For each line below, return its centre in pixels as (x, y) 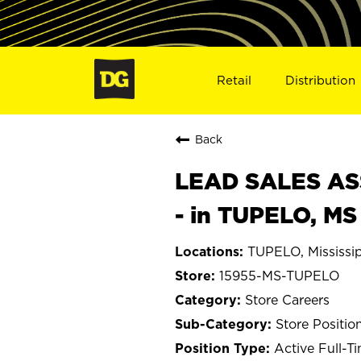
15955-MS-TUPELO (280, 275)
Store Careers (287, 299)
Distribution (321, 80)
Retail (234, 80)
